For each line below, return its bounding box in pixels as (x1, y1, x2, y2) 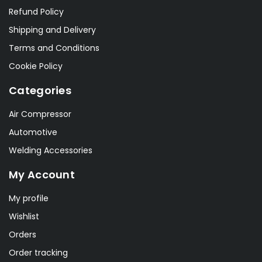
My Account (9, 167, 75, 182)
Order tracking (9, 247, 68, 259)
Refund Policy (9, 6, 64, 18)
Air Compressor (9, 108, 71, 120)
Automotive (9, 126, 57, 139)
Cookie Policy (9, 60, 63, 73)
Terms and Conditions (9, 42, 99, 54)
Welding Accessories (9, 144, 92, 157)
